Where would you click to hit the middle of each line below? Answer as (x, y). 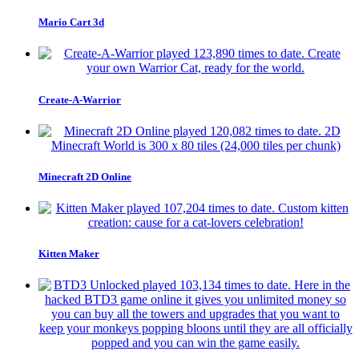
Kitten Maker (69, 254)
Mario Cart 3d (71, 22)
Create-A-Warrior (80, 99)
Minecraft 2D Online (85, 176)
